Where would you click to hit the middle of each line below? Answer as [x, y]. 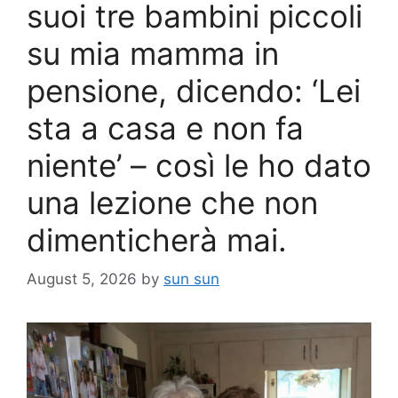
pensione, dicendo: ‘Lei [194, 90]
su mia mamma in [153, 53]
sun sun [191, 279]
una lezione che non [172, 202]
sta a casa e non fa [165, 127]
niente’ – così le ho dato [199, 165]
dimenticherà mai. [157, 239]
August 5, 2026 [82, 279]
